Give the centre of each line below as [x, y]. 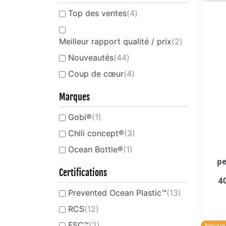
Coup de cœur [96, 73]
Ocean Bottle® [96, 149]
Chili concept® [96, 133]
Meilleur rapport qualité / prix [115, 41]
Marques [74, 97]
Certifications [83, 172]
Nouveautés [91, 57]
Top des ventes [97, 13]
